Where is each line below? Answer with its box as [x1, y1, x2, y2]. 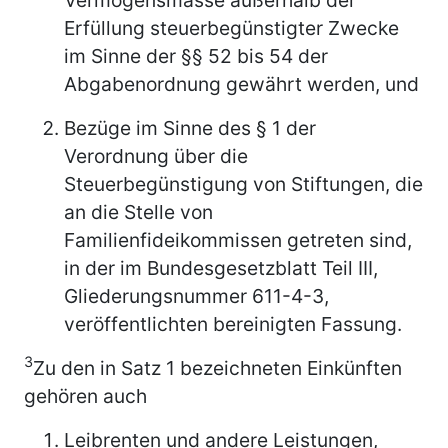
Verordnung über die [64, 143, 248, 168]
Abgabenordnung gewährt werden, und [64, 71, 419, 96]
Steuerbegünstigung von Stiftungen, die [64, 171, 423, 196]
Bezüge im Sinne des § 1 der [64, 115, 316, 140]
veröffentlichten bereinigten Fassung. [64, 311, 402, 336]
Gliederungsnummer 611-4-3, [64, 283, 329, 308]
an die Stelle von [64, 199, 213, 224]
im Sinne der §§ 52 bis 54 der [64, 43, 328, 68]
